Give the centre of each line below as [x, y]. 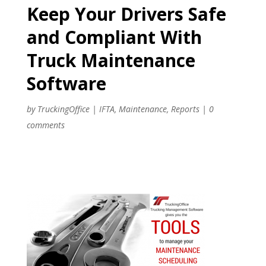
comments [45, 125]
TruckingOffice [63, 109]
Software [66, 83]
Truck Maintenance [111, 60]
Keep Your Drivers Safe [126, 14]
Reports [185, 109]
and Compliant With [114, 37]
